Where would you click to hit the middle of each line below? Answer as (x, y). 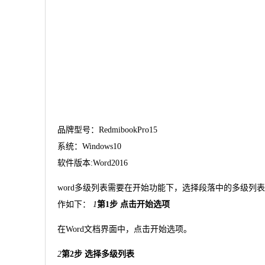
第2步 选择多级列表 (98, 254)
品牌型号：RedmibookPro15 (107, 130)
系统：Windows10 (89, 146)
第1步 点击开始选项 (133, 204)
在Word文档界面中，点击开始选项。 (124, 229)
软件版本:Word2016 (92, 163)
